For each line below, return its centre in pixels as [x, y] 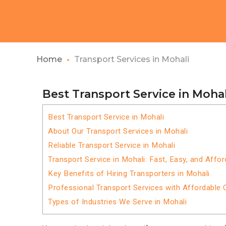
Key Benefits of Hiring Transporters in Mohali [129, 174]
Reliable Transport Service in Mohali [111, 145]
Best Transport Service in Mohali [106, 117]
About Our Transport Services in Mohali [118, 131]
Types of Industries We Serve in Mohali [117, 202]
